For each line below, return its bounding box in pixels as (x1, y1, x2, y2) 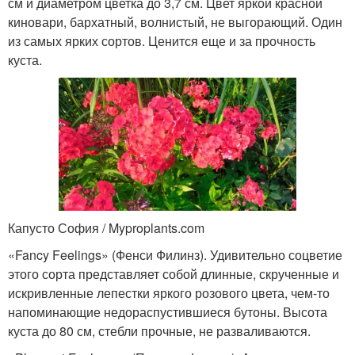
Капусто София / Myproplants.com (8, 219, 204, 238)
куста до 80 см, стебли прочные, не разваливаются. (8, 322, 311, 341)
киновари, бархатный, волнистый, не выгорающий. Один (8, 12, 342, 31)
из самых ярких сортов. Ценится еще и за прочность (8, 31, 315, 50)
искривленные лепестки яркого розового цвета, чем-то (8, 284, 330, 303)
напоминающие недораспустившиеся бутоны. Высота (8, 303, 327, 322)
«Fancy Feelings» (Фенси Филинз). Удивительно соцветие (8, 246, 342, 265)
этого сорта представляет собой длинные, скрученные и (8, 265, 339, 284)
